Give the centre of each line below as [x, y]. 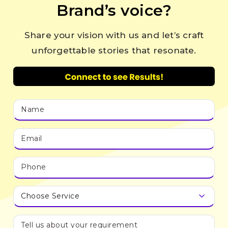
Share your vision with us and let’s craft [114, 35]
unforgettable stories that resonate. [114, 50]
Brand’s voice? [114, 10]
